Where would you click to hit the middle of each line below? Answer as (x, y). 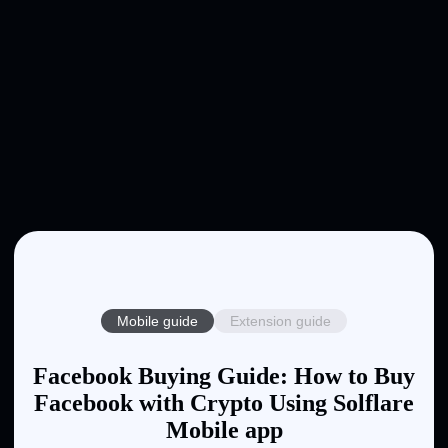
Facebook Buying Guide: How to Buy (224, 376)
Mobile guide (157, 321)
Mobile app (224, 430)
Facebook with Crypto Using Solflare (224, 403)
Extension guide (280, 321)
